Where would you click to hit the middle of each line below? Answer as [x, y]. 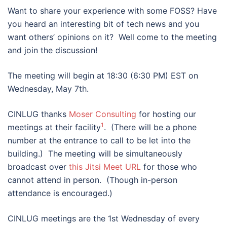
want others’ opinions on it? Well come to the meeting [112, 37]
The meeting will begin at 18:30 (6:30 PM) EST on [103, 75]
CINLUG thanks [38, 114]
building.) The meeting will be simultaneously [95, 154]
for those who [169, 167]
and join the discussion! [52, 50]
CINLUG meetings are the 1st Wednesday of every [104, 218]
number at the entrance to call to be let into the [99, 140]
